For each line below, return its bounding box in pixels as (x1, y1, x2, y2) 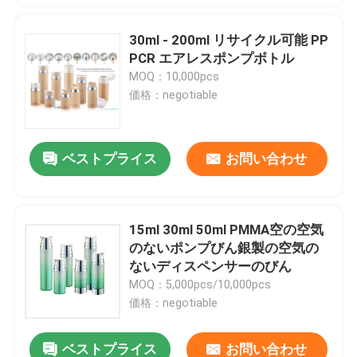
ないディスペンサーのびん (129, 258, 292, 275)
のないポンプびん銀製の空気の (129, 240, 320, 257)
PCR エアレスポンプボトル (129, 49, 295, 66)
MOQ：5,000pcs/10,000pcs (129, 278, 272, 292)
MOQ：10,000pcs (129, 69, 220, 83)
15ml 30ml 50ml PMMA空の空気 (129, 222, 324, 238)
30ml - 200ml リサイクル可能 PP (129, 31, 329, 48)
